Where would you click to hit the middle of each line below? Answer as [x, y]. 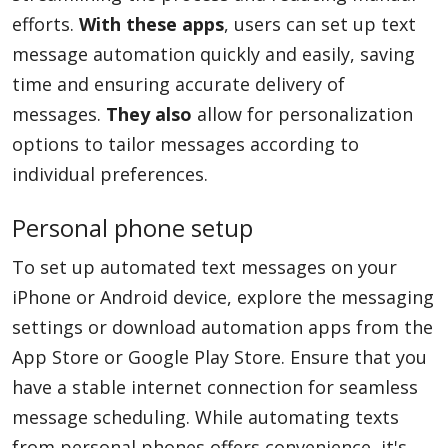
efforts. [45, 24]
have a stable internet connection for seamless [215, 387]
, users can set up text [320, 24]
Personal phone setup [132, 228]
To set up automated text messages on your [204, 267]
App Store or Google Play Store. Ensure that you [219, 357]
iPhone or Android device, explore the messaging [223, 297]
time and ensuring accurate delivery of [178, 84]
